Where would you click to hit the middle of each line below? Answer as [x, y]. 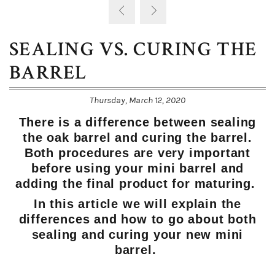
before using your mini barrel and [137, 168]
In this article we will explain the [137, 203]
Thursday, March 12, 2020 [137, 100]
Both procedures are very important [137, 153]
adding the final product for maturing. [137, 183]
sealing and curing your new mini [137, 234]
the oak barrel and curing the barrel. [137, 137]
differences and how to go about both [137, 219]
